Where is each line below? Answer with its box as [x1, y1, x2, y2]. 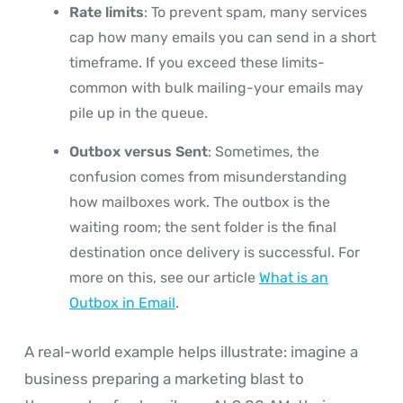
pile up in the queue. [69, 103, 208, 121]
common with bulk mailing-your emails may [69, 78, 363, 96]
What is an [259, 268, 328, 286]
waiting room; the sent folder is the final [69, 218, 336, 236]
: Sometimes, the [208, 142, 319, 160]
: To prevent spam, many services [144, 3, 367, 21]
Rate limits [69, 3, 144, 21]
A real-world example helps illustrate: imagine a [24, 342, 358, 361]
